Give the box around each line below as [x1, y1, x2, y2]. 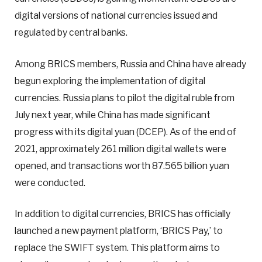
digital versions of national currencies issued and [15, 10, 218, 22]
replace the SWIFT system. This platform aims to [15, 242, 220, 253]
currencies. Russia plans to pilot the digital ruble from [15, 92, 235, 104]
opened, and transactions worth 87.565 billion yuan [15, 160, 229, 171]
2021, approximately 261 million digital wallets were [15, 143, 226, 154]
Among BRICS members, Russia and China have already [15, 58, 246, 70]
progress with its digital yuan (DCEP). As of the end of [15, 126, 236, 137]
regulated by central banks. [15, 27, 127, 39]
